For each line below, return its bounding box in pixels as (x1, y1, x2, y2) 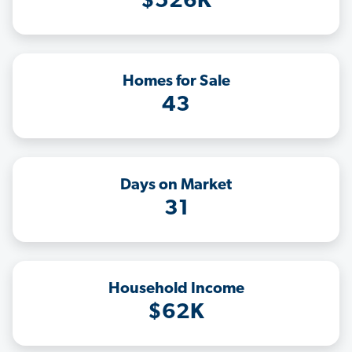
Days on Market (120, 178, 232, 194)
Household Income (108, 281, 244, 298)
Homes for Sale (122, 74, 230, 90)
